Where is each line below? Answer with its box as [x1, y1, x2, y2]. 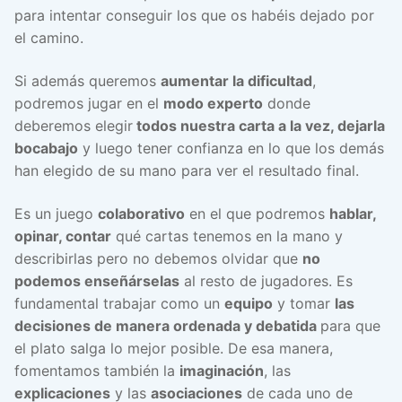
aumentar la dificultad [161, 71, 312, 90]
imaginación [179, 361, 264, 380]
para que [320, 316, 380, 335]
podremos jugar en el [14, 93, 163, 112]
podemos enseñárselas [14, 271, 179, 290]
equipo [224, 293, 273, 312]
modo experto [163, 93, 263, 112]
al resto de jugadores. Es [179, 271, 353, 290]
